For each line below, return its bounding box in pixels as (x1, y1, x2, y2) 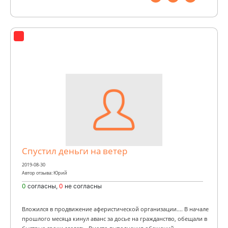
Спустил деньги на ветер (22, 145, 127, 157)
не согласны (65, 182, 102, 190)
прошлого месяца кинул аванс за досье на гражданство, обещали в (22, 215, 207, 222)
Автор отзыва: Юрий (22, 169, 67, 176)
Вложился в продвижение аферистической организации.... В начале (22, 205, 209, 213)
